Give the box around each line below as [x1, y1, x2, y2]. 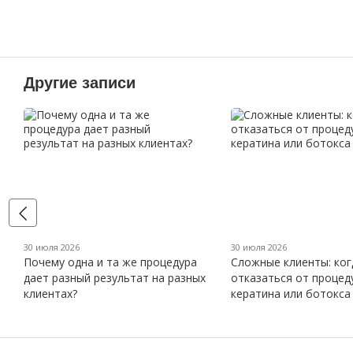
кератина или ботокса [230, 285, 351, 301]
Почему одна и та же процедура [24, 254, 197, 269]
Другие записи [24, 73, 136, 91]
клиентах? [24, 285, 77, 301]
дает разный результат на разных [24, 269, 206, 285]
